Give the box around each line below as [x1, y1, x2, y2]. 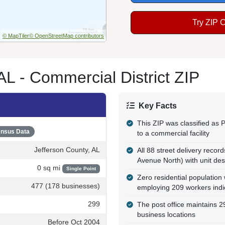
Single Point [66, 165, 96, 171]
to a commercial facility [137, 130, 209, 138]
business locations [137, 210, 195, 218]
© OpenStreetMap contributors [29, 32, 104, 39]
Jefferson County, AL [34, 146, 100, 154]
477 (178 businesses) [31, 182, 100, 190]
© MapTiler [3, 32, 29, 39]
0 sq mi [37, 164, 62, 172]
